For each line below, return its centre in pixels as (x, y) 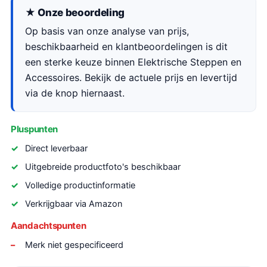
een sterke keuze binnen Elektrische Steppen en (133, 62)
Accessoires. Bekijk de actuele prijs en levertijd (131, 77)
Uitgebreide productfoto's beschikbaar (103, 167)
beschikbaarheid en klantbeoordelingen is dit (126, 46)
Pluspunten (34, 129)
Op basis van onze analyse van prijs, (107, 31)
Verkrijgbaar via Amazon (74, 204)
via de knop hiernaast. (75, 93)
